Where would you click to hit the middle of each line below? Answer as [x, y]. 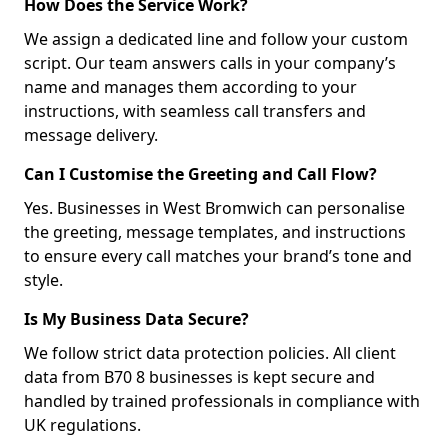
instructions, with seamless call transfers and [195, 111]
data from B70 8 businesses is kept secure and [199, 377]
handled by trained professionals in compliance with [222, 401]
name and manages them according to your [190, 87]
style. [43, 280]
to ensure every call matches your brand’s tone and [218, 256]
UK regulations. [82, 425]
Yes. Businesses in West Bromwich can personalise [214, 208]
